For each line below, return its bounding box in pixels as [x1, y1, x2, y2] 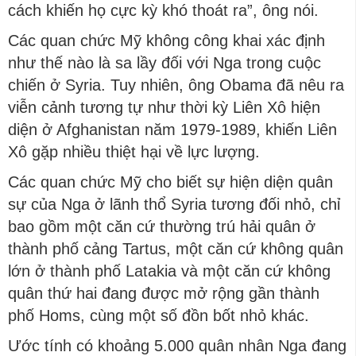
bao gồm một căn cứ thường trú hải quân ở [8, 218, 315, 235]
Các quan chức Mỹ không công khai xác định [8, 32, 325, 49]
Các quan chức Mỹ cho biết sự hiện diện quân [8, 173, 333, 191]
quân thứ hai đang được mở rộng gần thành [8, 284, 319, 302]
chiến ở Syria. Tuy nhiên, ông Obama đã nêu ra [8, 76, 344, 94]
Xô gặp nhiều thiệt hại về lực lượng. [8, 143, 260, 161]
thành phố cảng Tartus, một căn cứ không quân [8, 240, 343, 257]
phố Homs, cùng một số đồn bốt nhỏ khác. [8, 307, 309, 324]
